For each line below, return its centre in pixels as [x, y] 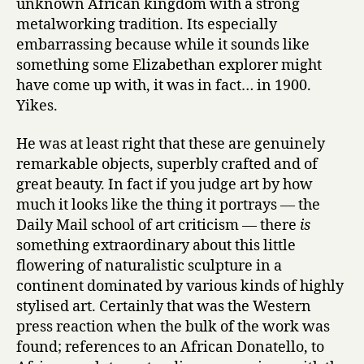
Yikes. [37, 106]
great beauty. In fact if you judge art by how [165, 185]
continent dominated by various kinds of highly [180, 286]
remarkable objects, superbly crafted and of [167, 165]
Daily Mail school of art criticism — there [158, 225]
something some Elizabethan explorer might [169, 65]
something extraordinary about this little [156, 246]
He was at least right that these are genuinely [171, 144]
